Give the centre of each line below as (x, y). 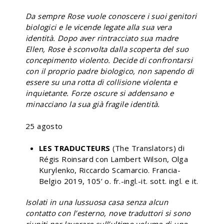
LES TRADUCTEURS (76, 148)
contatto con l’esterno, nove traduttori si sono (108, 213)
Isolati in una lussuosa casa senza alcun (97, 202)
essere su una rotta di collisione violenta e (101, 82)
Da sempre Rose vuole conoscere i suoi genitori (111, 16)
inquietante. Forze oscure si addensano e (99, 93)
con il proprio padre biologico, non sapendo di (110, 71)
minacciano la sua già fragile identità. (93, 104)
